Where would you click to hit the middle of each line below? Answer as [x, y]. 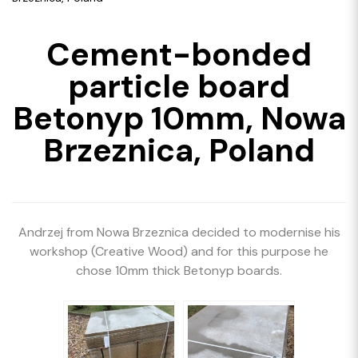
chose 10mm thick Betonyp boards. [179, 270]
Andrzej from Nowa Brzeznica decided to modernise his [179, 232]
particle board [179, 86]
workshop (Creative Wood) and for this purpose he [179, 251]
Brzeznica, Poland [179, 150]
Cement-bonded [179, 54]
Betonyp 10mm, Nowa [179, 118]
